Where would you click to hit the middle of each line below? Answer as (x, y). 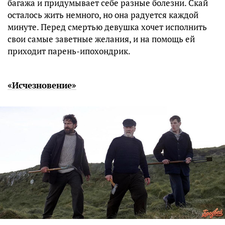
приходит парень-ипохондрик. (69, 51)
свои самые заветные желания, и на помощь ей (101, 39)
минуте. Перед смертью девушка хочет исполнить (107, 27)
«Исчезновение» (42, 85)
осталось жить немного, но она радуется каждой (103, 15)
